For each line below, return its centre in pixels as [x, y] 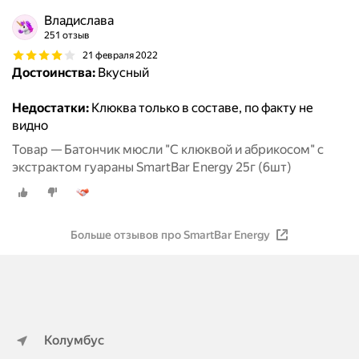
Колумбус [74, 340]
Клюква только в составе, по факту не [201, 108]
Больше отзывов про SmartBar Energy [170, 235]
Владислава [79, 21]
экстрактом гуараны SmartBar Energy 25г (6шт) [152, 167]
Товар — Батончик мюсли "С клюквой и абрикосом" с [168, 150]
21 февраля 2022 [120, 55]
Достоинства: [54, 73]
